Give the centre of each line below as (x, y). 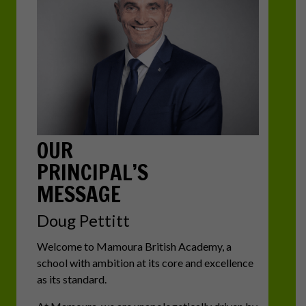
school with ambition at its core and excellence (145, 263)
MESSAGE (79, 194)
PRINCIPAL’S (92, 172)
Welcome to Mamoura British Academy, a (134, 247)
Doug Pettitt (83, 221)
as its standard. (71, 279)
